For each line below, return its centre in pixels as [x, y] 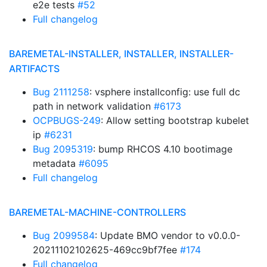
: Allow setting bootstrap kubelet [175, 120]
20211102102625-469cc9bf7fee [106, 250]
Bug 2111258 [61, 92]
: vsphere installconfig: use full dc [165, 92]
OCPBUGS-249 [67, 120]
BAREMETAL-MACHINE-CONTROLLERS [97, 212]
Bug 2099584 [64, 235]
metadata [56, 163]
